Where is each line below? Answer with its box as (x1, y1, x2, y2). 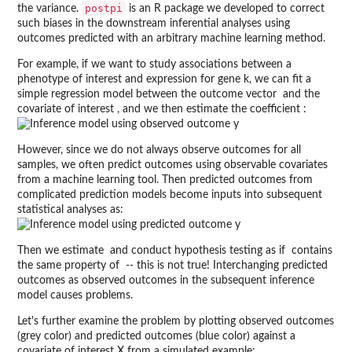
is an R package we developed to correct (126, 3, 324, 14)
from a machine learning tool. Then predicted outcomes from (17, 174, 313, 185)
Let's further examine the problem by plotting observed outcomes (17, 316, 334, 327)
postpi (85, 2, 123, 14)
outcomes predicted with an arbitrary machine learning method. (17, 33, 325, 44)
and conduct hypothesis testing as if (107, 245, 288, 256)
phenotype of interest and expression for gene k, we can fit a (17, 74, 311, 85)
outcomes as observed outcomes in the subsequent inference (17, 275, 314, 286)
